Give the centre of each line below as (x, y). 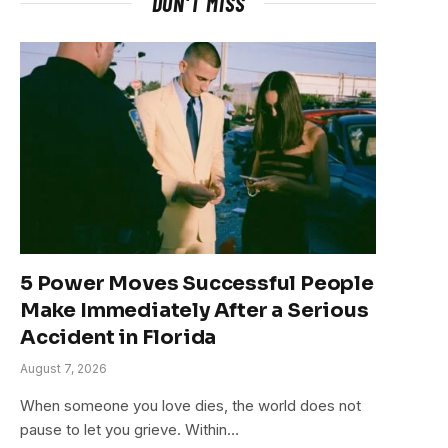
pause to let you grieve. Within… (129, 429)
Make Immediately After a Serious (194, 310)
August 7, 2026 (63, 368)
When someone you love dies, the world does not (190, 405)
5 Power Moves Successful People (197, 283)
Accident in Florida (118, 337)
